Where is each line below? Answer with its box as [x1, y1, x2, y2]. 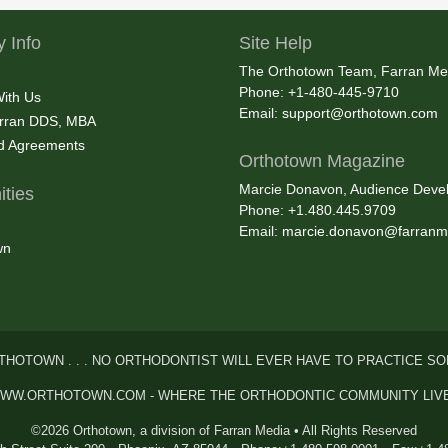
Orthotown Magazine [239, 151, 405, 172]
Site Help [239, 33, 312, 54]
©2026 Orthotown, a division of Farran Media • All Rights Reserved [31, 423, 417, 439]
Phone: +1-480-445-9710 [239, 84, 399, 101]
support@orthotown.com [282, 105, 438, 122]
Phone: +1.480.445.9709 [239, 202, 396, 219]
